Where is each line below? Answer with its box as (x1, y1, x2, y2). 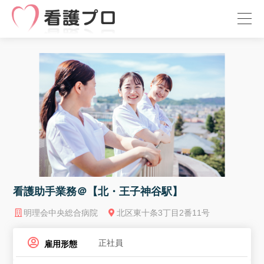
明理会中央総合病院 (23, 207, 98, 217)
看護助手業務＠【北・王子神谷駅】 (13, 185, 183, 197)
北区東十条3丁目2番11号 (117, 207, 210, 217)
